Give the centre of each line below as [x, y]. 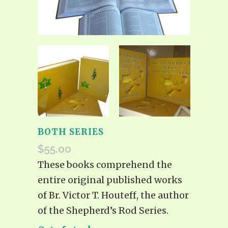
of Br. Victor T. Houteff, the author [113, 195]
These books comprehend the [105, 164]
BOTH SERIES [71, 132]
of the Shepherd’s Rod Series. [103, 210]
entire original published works [110, 180]
